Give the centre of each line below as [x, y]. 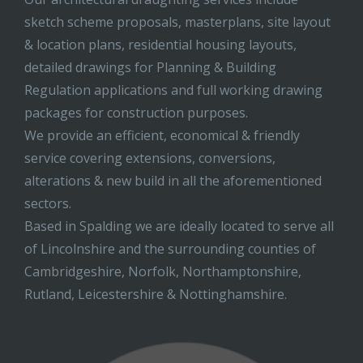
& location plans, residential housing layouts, [160, 45]
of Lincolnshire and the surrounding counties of [170, 249]
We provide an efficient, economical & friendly [162, 135]
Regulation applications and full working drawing [173, 90]
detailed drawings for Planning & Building [150, 67]
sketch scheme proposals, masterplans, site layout [177, 22]
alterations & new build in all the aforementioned [173, 181]
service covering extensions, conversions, [150, 158]
